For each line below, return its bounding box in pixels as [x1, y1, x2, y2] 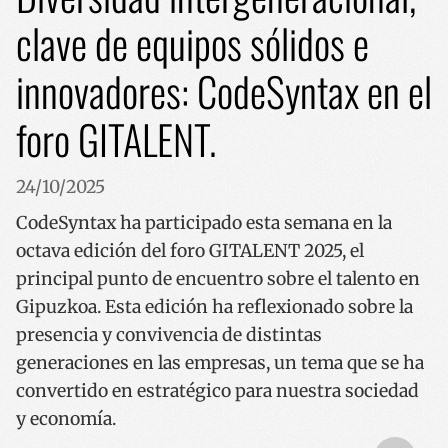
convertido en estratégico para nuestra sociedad [16, 380, 419, 403]
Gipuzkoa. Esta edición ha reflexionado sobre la [16, 296, 413, 319]
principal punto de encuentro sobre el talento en [16, 268, 420, 291]
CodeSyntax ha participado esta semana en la [16, 212, 392, 235]
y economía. [16, 408, 116, 431]
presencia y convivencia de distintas [16, 324, 322, 347]
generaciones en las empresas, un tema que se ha [16, 352, 424, 375]
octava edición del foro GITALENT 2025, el [16, 240, 364, 263]
